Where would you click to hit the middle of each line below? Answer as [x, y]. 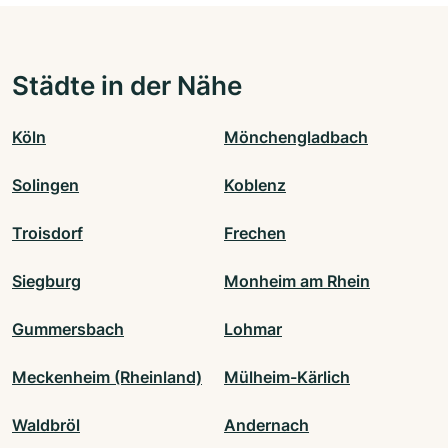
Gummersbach [68, 329]
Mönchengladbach [296, 137]
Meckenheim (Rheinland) [107, 377]
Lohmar [253, 329]
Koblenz [255, 185]
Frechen [255, 233]
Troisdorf [47, 233]
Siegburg [46, 281]
